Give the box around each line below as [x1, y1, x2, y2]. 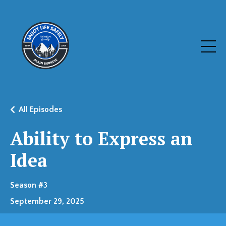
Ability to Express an [10, 127, 193, 150]
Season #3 [10, 181, 47, 190]
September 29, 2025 [10, 197, 84, 206]
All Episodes [19, 105, 62, 114]
